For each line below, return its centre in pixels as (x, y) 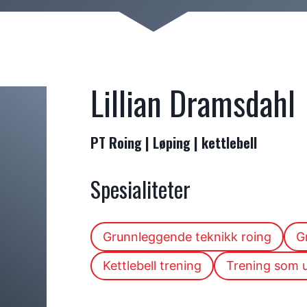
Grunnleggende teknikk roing (187, 236)
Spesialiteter (140, 189)
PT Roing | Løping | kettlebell (173, 143)
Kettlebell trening (152, 265)
